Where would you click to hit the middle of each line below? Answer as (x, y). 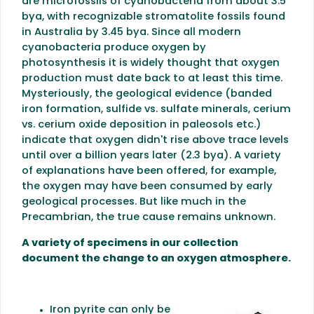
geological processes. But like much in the (134, 202)
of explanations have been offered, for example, (149, 171)
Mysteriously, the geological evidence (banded (147, 94)
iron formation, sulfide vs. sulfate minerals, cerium (156, 109)
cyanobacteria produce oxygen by (114, 48)
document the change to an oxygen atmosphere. (156, 259)
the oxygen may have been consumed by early (147, 186)
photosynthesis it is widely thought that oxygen (151, 63)
